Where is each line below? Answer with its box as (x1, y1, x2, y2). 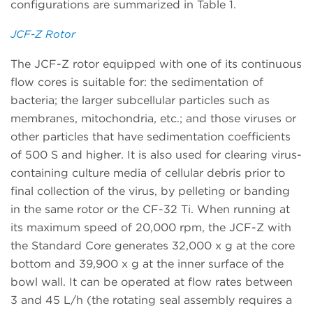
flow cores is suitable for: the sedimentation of (10, 75, 263, 89)
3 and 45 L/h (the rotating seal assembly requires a (10, 293, 292, 307)
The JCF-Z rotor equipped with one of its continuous (10, 57, 302, 71)
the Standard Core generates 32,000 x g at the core (10, 239, 295, 253)
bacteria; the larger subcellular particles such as (10, 94, 270, 108)
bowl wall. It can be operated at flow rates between (10, 275, 293, 289)
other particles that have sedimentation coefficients (10, 130, 291, 144)
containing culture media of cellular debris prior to (10, 166, 285, 180)
